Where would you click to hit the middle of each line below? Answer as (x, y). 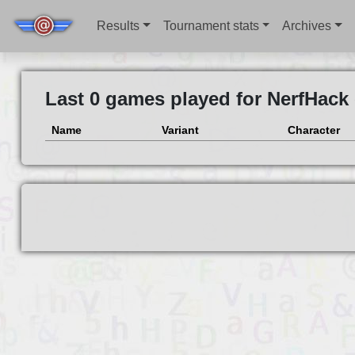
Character (313, 130)
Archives (307, 26)
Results (118, 26)
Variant (180, 130)
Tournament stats (211, 26)
